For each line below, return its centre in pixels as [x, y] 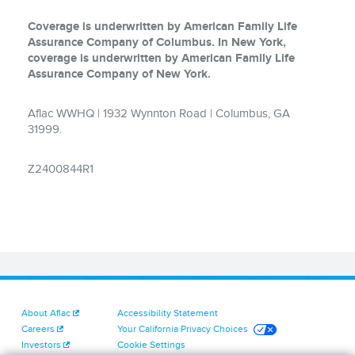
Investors [41, 344]
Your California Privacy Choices [182, 328]
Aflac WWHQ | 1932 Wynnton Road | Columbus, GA [159, 113]
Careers [38, 328]
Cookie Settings [151, 344]
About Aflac [46, 312]
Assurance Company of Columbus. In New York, [157, 42]
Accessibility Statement [167, 312]
